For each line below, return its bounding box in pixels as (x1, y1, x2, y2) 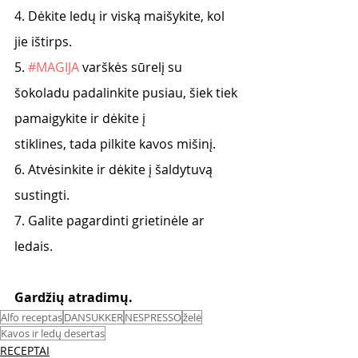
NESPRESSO (125, 310, 181, 324)
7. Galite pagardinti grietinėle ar (14, 212, 208, 229)
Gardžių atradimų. (14, 288, 136, 306)
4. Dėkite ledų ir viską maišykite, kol (14, 7, 228, 25)
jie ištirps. (14, 33, 72, 50)
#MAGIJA (28, 58, 79, 76)
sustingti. (14, 186, 70, 204)
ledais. (14, 237, 53, 255)
